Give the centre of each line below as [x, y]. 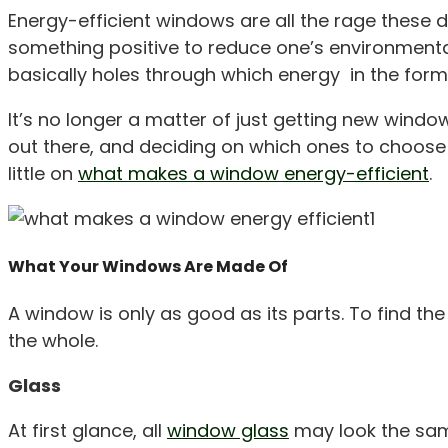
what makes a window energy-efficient [253, 174]
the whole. [53, 340]
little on [43, 174]
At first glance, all [87, 430]
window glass [228, 430]
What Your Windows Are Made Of [148, 266]
